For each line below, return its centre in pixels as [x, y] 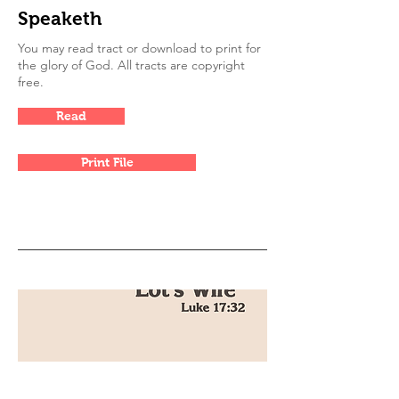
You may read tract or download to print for [139, 48]
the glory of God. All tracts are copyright [131, 65]
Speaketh [60, 18]
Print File [107, 162]
